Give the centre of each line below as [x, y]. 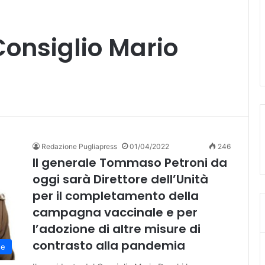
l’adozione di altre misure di [117, 229]
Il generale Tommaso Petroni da [130, 163]
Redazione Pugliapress [79, 147]
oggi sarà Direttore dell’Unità [120, 180]
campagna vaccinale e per [115, 213]
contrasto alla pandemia [109, 246]
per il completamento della [116, 196]
